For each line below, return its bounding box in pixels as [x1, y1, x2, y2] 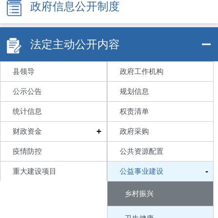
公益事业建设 [119, 167, 163, 175]
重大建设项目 [13, 167, 56, 175]
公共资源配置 [119, 147, 163, 155]
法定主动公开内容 [30, 38, 120, 51]
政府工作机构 [119, 68, 163, 75]
